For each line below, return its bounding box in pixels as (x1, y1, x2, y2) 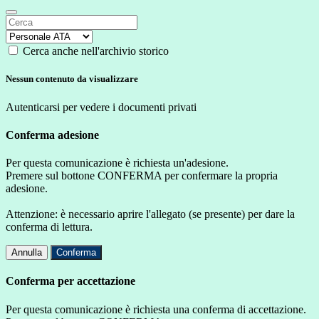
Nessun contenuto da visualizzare (6, 73, 138, 85)
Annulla (11, 247, 42, 258)
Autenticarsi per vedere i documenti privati (6, 100, 197, 113)
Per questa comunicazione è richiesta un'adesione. (6, 157, 229, 169)
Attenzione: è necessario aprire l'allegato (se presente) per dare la (6, 208, 295, 221)
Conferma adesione (6, 128, 99, 141)
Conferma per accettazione (6, 275, 135, 288)
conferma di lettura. (6, 221, 93, 234)
